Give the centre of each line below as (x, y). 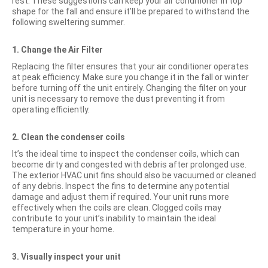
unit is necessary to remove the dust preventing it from (118, 99)
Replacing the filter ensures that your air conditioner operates (130, 66)
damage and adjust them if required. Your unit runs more (121, 197)
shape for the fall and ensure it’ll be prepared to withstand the (131, 11)
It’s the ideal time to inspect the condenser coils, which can (126, 154)
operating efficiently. (51, 109)
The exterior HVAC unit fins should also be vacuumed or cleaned (134, 175)
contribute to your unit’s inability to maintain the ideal (114, 218)
